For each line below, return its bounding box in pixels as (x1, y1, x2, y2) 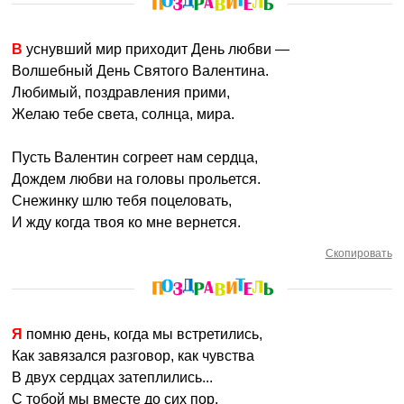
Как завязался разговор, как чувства (12, 348, 255, 363)
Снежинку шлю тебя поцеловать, (12, 193, 233, 208)
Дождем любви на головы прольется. (12, 171, 262, 187)
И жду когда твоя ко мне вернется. (12, 215, 242, 230)
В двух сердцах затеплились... (12, 370, 214, 385)
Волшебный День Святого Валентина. (12, 63, 270, 78)
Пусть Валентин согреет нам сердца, (12, 150, 259, 165)
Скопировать (325, 247, 392, 260)
